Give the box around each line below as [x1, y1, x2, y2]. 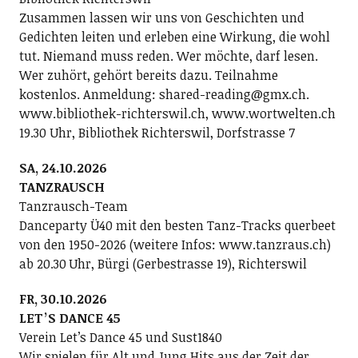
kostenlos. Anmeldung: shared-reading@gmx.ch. [18, 85, 309, 103]
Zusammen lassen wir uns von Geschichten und [18, 8, 304, 26]
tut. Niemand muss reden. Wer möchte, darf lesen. [18, 46, 318, 65]
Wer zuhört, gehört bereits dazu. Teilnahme [18, 66, 278, 84]
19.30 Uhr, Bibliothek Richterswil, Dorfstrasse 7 [18, 123, 295, 141]
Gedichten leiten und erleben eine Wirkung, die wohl [18, 27, 330, 46]
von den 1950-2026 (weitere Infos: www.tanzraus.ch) [18, 235, 331, 253]
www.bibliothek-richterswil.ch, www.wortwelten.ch [18, 104, 336, 122]
